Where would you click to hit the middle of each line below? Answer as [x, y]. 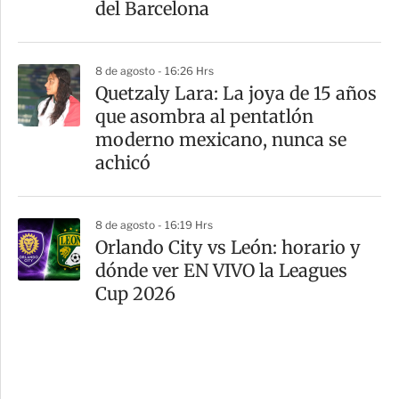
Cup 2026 [135, 294]
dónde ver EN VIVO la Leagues [221, 271]
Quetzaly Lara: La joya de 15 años [236, 94]
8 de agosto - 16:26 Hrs [155, 71]
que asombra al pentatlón [204, 117]
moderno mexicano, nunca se [221, 140]
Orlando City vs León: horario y [228, 248]
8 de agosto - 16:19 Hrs [154, 225]
